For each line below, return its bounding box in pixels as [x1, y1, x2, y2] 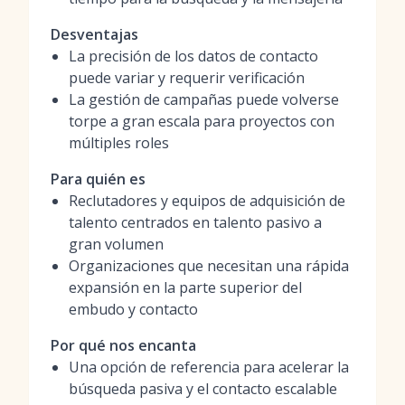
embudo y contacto [69, 299, 198, 319]
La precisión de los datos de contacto [69, 46, 318, 66]
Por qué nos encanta [51, 335, 196, 355]
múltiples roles [69, 133, 169, 153]
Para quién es [51, 169, 146, 189]
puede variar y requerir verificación [69, 68, 305, 88]
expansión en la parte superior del [69, 278, 302, 297]
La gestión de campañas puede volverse [69, 89, 339, 109]
